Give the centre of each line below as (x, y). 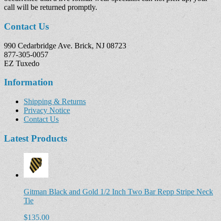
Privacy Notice (47, 110)
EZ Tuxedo (22, 63)
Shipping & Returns (55, 102)
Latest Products (36, 138)
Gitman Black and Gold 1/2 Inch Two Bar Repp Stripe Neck (118, 192)
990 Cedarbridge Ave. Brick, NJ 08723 (65, 45)
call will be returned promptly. (51, 7)
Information (29, 82)
